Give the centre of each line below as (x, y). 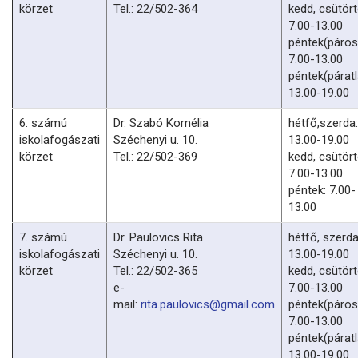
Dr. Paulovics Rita (158, 237)
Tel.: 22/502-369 (155, 156)
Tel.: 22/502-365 (155, 270)
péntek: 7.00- (322, 190)
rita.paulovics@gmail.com (208, 304)
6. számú (43, 123)
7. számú (43, 237)
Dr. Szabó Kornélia (161, 123)
